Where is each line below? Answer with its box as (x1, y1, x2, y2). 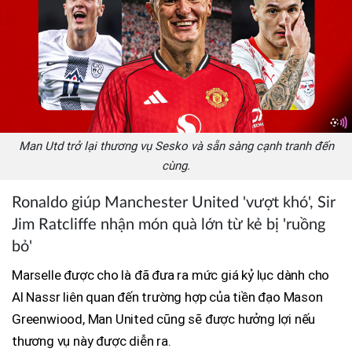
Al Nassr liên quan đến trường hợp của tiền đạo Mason (12, 288, 323, 305)
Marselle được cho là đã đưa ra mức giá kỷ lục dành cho (12, 266, 330, 283)
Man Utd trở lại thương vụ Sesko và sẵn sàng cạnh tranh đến (18, 138, 334, 153)
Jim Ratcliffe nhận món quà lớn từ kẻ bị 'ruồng (12, 216, 325, 233)
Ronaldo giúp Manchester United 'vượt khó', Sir (12, 194, 335, 211)
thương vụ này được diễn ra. (12, 332, 171, 349)
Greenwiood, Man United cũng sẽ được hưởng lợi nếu (12, 310, 316, 327)
